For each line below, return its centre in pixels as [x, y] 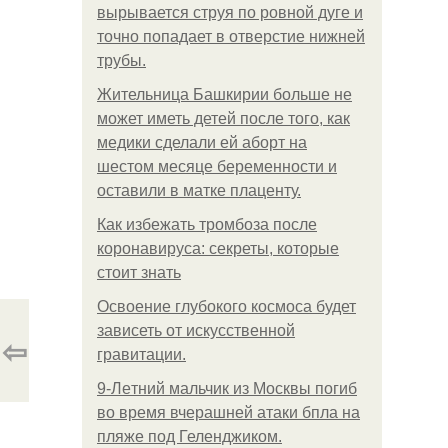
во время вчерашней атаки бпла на [228, 412]
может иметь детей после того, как [223, 118]
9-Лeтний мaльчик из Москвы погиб [227, 388]
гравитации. [141, 354]
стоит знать [139, 272]
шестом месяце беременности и [217, 166]
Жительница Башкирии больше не [224, 94]
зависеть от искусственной [196, 330]
